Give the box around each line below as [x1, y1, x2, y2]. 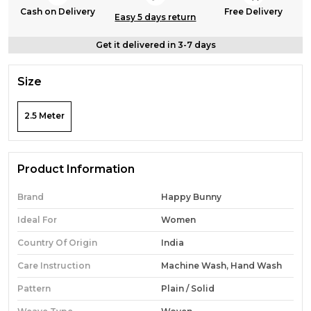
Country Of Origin [17, 237, 97, 248]
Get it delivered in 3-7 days [95, 39, 216, 50]
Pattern [17, 283, 51, 294]
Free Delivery [224, 6, 283, 17]
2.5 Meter [24, 110, 65, 121]
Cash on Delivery [19, 6, 95, 17]
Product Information [17, 162, 135, 176]
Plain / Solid [161, 283, 215, 294]
